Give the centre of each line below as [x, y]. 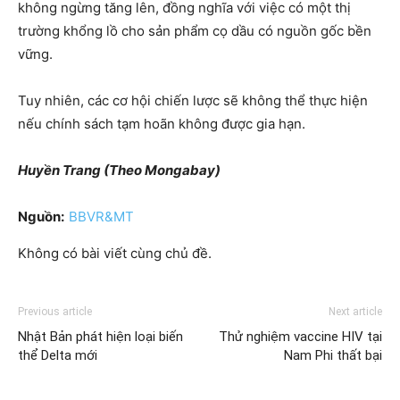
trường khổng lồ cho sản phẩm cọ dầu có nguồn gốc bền [195, 31]
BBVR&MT [101, 217]
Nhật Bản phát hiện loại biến [100, 337]
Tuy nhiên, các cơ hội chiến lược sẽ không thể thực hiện [193, 101]
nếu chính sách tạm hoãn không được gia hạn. [162, 124]
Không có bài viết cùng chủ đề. [115, 254]
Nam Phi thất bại [333, 356]
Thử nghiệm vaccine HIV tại [300, 337]
